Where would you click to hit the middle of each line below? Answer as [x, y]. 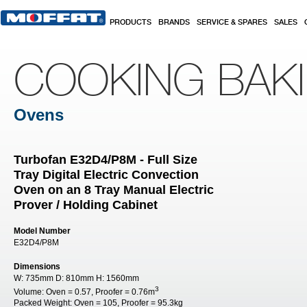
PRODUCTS [131, 23]
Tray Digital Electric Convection [106, 175]
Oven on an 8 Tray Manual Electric [114, 190]
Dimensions [37, 267]
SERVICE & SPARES [232, 23]
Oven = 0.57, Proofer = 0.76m [100, 292]
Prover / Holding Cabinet [86, 205]
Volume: [30, 292]
